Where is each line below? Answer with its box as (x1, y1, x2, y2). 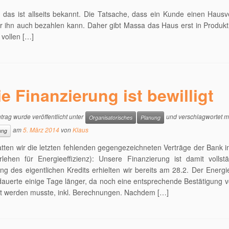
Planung (141, 113, 161, 121)
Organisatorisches (89, 113, 133, 121)
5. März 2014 (23, 125, 60, 134)
